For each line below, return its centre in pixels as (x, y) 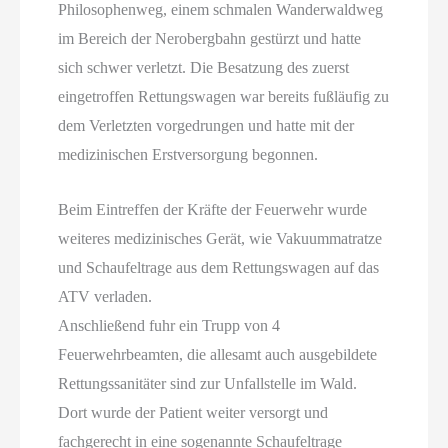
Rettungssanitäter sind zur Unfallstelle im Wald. (208, 383)
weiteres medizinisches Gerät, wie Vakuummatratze (220, 238)
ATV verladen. (105, 296)
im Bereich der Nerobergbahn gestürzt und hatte (210, 39)
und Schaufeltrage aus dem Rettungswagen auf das (219, 267)
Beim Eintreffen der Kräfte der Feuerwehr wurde (213, 209)
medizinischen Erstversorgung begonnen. (188, 155)
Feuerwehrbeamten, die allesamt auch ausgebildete (218, 354)
